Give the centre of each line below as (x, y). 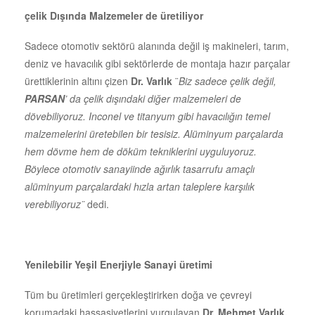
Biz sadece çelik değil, (227, 81)
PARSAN (45, 98)
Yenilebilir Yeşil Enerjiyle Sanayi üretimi (118, 264)
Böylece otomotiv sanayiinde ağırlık (102, 168)
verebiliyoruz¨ (54, 204)
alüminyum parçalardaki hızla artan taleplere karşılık (140, 186)
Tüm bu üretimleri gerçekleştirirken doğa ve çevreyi (138, 294)
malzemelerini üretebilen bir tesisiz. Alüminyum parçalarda (154, 133)
